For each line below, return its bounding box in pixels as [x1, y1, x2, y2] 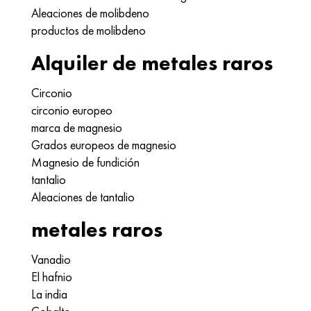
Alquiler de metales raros [31, 50, 273, 76]
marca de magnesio [31, 119, 122, 135]
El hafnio [31, 269, 72, 285]
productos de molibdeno [31, 22, 146, 38]
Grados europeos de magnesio [31, 137, 176, 153]
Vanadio [31, 251, 71, 267]
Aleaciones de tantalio [31, 189, 135, 205]
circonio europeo [31, 102, 112, 118]
